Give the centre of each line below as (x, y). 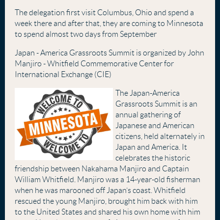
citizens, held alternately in (160, 136)
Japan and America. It (151, 147)
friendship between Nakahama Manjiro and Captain (102, 169)
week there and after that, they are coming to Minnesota (109, 23)
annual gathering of (148, 115)
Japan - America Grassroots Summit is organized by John (110, 53)
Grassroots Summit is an (156, 104)
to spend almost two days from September (86, 34)
